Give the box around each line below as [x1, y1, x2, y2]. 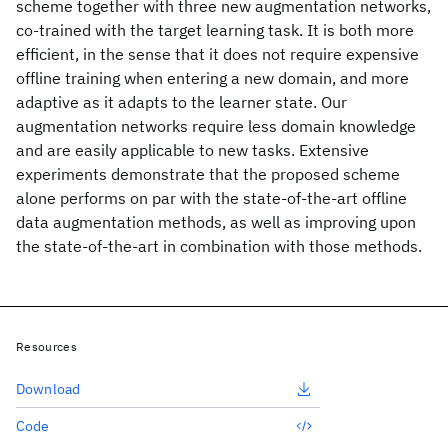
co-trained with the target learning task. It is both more [16, 20, 414, 40]
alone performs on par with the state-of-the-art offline [16, 188, 407, 208]
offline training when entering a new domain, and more [16, 68, 409, 88]
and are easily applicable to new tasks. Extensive [16, 140, 369, 160]
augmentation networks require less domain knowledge [16, 116, 416, 136]
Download [16, 380, 81, 398]
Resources [16, 339, 77, 354]
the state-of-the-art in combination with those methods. [16, 236, 422, 256]
